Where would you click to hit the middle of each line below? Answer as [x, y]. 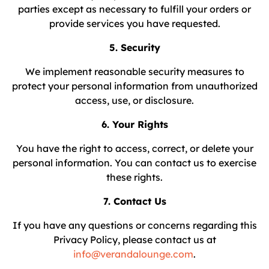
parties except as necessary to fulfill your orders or [134, 9]
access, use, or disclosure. [134, 100]
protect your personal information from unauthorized [134, 86]
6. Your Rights [134, 124]
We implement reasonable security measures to [134, 71]
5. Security [134, 47]
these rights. [134, 177]
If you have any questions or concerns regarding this [134, 225]
